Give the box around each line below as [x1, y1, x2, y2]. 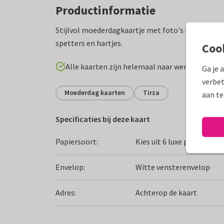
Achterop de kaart [135, 187, 197, 198]
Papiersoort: [55, 136, 98, 147]
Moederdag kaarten [64, 88, 125, 97]
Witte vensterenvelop [135, 162, 210, 172]
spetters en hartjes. [55, 37, 122, 48]
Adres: [55, 187, 76, 198]
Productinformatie [55, 2, 155, 18]
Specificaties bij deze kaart [55, 113, 150, 124]
